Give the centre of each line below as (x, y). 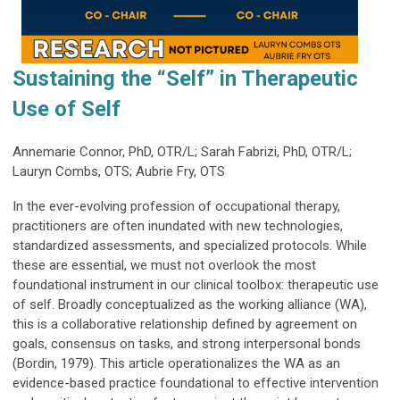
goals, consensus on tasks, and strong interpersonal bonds (187, 344)
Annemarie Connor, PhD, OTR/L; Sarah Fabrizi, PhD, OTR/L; (182, 152)
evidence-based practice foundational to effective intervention (196, 383)
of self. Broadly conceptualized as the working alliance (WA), (190, 304)
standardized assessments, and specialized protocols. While (190, 246)
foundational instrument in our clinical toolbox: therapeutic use (196, 285)
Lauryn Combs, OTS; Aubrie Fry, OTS (119, 171)
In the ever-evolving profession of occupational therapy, (176, 206)
